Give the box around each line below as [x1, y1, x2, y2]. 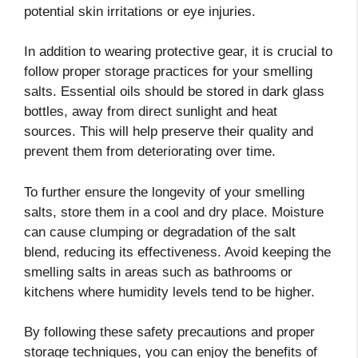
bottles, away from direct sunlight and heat [24, 104, 277, 120]
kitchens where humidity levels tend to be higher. [24, 284, 315, 300]
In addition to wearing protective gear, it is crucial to [24, 44, 332, 60]
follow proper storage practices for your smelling [24, 64, 312, 80]
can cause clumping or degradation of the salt [24, 224, 296, 240]
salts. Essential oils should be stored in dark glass [24, 84, 324, 100]
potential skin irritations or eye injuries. [24, 3, 256, 19]
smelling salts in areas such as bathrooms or [24, 264, 292, 280]
